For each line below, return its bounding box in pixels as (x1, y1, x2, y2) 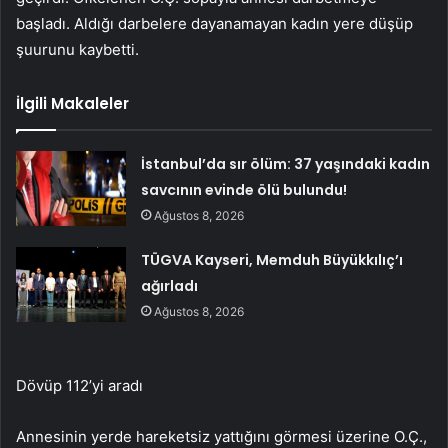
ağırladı (141, 276, 199, 297)
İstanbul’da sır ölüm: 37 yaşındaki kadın (141, 154, 431, 175)
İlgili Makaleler (16, 93, 129, 115)
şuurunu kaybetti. (16, 40, 139, 60)
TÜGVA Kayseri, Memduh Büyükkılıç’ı (141, 250, 404, 271)
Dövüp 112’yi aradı (16, 376, 143, 396)
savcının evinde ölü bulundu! (141, 180, 348, 201)
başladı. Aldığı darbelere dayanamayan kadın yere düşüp (16, 14, 413, 34)
